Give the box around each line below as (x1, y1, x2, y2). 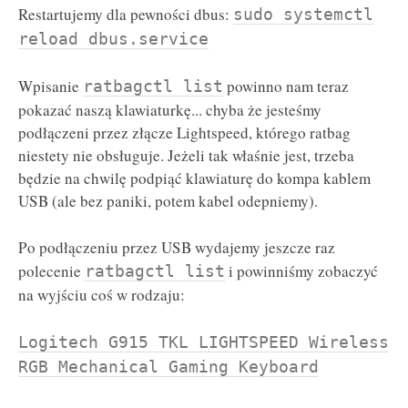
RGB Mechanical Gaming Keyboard (18, 356, 319, 376)
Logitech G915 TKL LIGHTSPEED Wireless (18, 331, 389, 352)
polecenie (18, 260, 85, 281)
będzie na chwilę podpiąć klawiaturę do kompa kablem (18, 168, 371, 189)
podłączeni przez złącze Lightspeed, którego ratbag (18, 122, 351, 144)
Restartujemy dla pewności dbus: (18, 3, 233, 25)
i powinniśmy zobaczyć (225, 260, 378, 281)
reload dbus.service (18, 28, 209, 48)
